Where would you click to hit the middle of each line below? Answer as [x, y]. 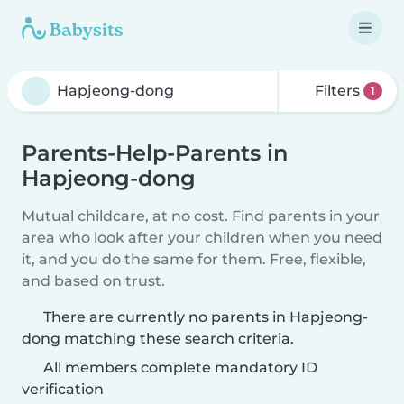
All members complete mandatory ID [179, 367]
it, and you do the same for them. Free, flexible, [194, 259]
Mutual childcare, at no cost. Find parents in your [201, 216]
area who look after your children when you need [202, 238]
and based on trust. [93, 281]
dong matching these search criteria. [158, 339]
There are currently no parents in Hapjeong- [206, 317]
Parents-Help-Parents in [155, 153]
